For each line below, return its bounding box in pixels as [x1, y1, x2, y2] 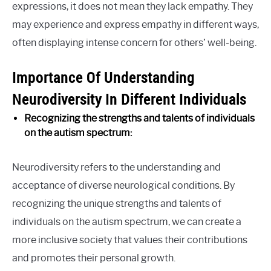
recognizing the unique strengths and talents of [12, 198, 221, 210]
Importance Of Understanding [12, 68, 195, 88]
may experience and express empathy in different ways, [12, 19, 259, 31]
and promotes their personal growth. [12, 252, 175, 264]
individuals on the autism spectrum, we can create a [12, 216, 241, 228]
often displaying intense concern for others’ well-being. [12, 37, 256, 49]
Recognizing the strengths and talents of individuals [24, 113, 255, 125]
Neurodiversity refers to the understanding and [12, 162, 221, 174]
